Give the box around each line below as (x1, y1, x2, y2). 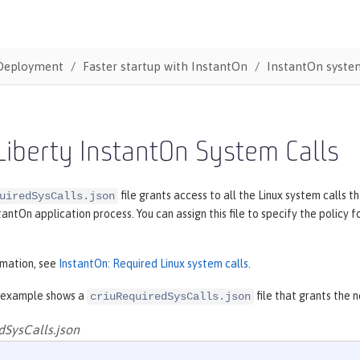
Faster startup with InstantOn (82, 59, 247, 73)
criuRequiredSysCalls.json (90, 290, 251, 303)
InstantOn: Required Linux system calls (59, 257, 248, 270)
